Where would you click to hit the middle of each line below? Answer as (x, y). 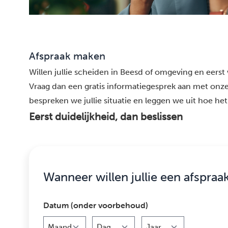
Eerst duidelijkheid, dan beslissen (106, 117)
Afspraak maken (67, 56)
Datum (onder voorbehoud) (96, 205)
